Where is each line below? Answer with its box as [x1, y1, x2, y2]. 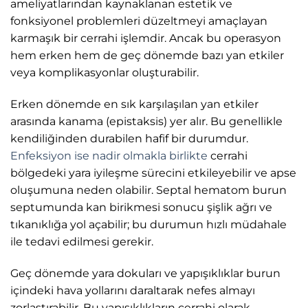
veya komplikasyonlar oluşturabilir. [10, 65, 199, 79]
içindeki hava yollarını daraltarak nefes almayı [10, 283, 255, 297]
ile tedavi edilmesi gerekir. [10, 234, 153, 248]
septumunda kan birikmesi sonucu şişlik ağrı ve [10, 200, 272, 214]
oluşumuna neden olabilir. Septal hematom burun [10, 183, 287, 197]
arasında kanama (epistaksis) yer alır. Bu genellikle [10, 114, 283, 128]
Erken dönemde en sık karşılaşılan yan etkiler [10, 97, 258, 111]
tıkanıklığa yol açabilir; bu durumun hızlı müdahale [10, 217, 287, 231]
